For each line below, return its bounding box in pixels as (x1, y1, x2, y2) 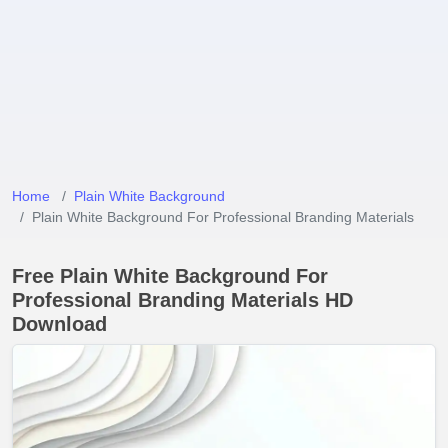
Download (12, 313, 107, 335)
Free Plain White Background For (12, 265, 328, 287)
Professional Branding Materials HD (12, 289, 353, 311)
